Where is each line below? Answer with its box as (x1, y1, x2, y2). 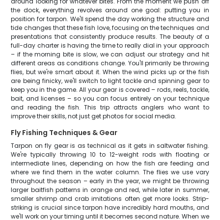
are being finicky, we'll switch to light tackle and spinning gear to (11, 77, 209, 85)
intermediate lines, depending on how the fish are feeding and (11, 159, 209, 167)
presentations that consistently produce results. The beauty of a (11, 32, 209, 41)
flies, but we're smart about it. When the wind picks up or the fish (11, 68, 209, 76)
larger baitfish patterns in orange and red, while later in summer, (11, 186, 209, 194)
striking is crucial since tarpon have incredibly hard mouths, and (11, 203, 209, 212)
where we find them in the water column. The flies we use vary (11, 168, 209, 176)
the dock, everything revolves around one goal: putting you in (11, 6, 209, 14)
